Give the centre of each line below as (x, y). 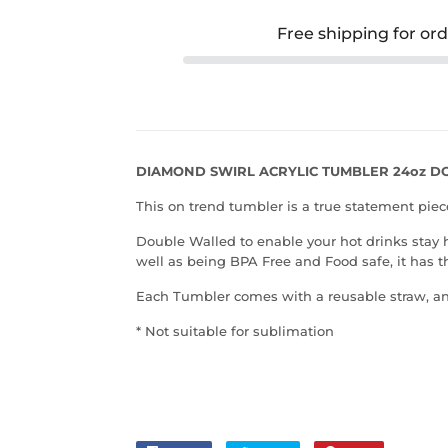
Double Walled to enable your (238, 241)
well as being (183, 261)
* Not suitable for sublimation (235, 331)
